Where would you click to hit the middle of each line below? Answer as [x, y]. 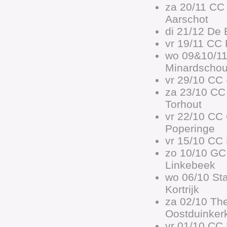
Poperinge [190, 128]
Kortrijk [182, 189]
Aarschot [187, 19]
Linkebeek [190, 165]
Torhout [183, 104]
